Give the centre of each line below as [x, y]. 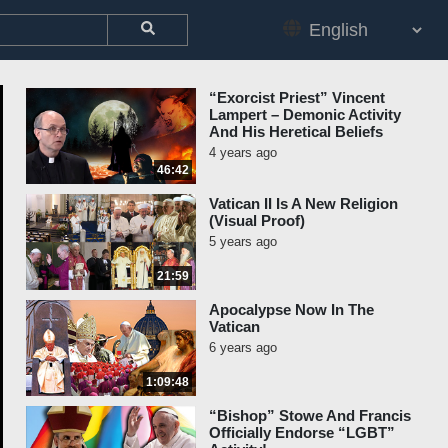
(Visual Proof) [257, 220]
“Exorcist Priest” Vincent [297, 97]
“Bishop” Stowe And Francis [310, 415]
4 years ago [243, 152]
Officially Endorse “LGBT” [302, 432]
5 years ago [243, 241]
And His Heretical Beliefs [296, 131]
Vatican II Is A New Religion [303, 203]
